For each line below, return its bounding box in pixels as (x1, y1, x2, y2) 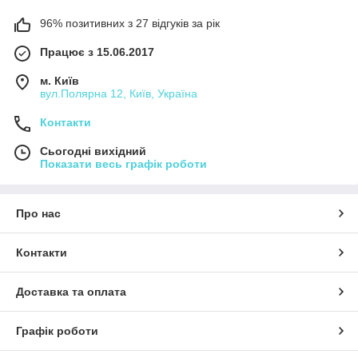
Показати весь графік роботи (40, 157, 207, 171)
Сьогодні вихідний (40, 145, 146, 158)
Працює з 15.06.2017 (40, 46, 154, 59)
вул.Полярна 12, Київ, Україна (40, 87, 197, 101)
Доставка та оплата (16, 285, 126, 299)
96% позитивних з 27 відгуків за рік (40, 17, 220, 30)
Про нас (16, 207, 61, 221)
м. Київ (40, 74, 79, 88)
